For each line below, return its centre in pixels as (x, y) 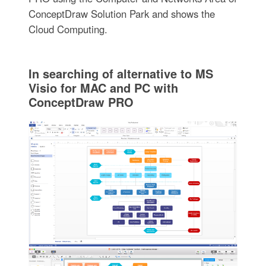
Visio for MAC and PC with (103, 88)
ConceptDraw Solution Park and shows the (121, 14)
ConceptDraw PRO (81, 102)
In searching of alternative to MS (121, 74)
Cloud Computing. (68, 29)
